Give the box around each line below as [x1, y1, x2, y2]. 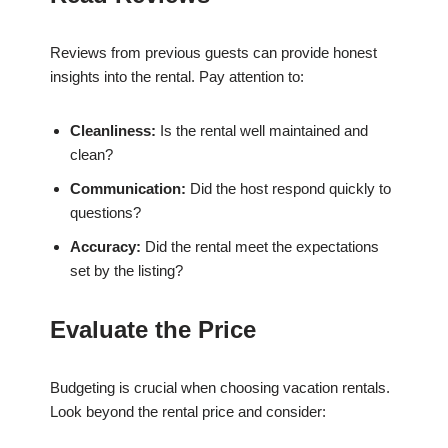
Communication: [70, 180, 186, 198]
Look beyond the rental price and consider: [50, 403, 326, 421]
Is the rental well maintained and [156, 122, 368, 140]
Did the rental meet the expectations [141, 238, 379, 256]
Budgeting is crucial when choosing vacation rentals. [50, 379, 390, 397]
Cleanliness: [70, 122, 156, 140]
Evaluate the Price [50, 316, 256, 344]
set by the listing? [70, 262, 183, 280]
